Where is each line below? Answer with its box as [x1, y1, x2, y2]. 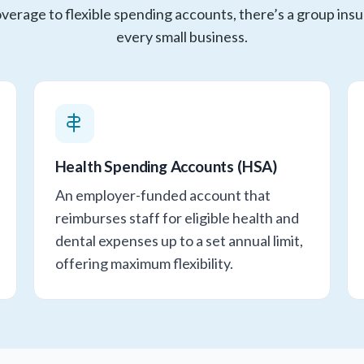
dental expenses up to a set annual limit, [54, 231, 303, 249]
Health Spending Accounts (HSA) [54, 156, 277, 175]
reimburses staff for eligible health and [54, 208, 299, 227]
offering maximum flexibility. [54, 253, 233, 272]
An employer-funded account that [54, 185, 271, 204]
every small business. [116, 27, 248, 45]
